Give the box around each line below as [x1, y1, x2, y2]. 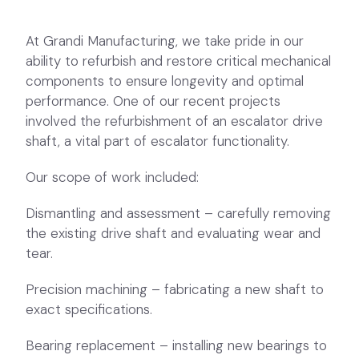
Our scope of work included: [26, 67, 200, 86]
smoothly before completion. [26, 332, 205, 350]
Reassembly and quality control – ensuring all [26, 292, 302, 310]
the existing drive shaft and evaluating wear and [26, 123, 321, 142]
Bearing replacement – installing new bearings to [26, 236, 328, 254]
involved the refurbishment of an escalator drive [26, 11, 324, 30]
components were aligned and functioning [26, 312, 286, 330]
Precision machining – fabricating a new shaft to [26, 179, 325, 198]
